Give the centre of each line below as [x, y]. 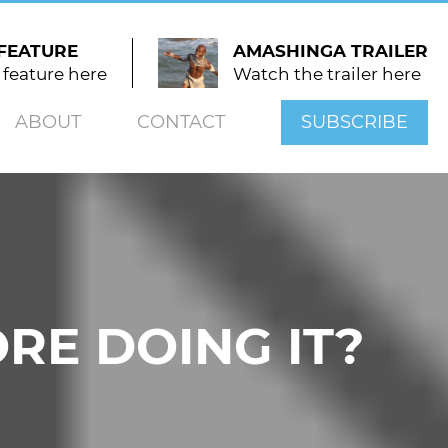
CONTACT [181, 122]
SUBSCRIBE [354, 122]
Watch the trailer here [327, 74]
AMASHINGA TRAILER [330, 51]
